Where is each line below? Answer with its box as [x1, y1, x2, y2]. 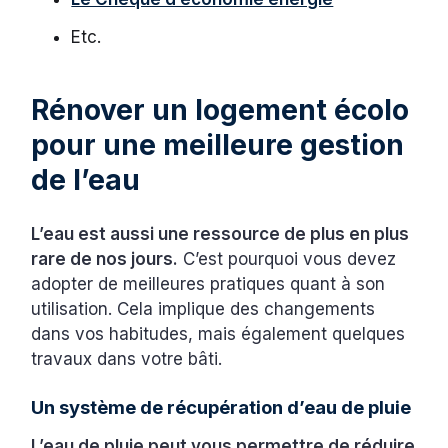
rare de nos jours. [31, 248, 179, 269]
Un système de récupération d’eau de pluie [31, 395, 412, 418]
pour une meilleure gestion [31, 127, 405, 162]
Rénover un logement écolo [31, 92, 410, 127]
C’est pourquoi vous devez [178, 248, 397, 269]
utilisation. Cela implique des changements [31, 298, 376, 319]
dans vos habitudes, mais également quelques [31, 323, 406, 344]
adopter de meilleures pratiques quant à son [31, 273, 386, 294]
